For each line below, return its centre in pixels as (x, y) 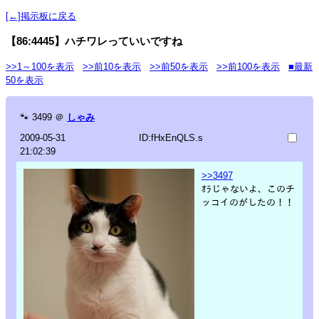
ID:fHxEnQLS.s (171, 137)
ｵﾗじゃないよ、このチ (248, 189)
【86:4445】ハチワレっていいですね (94, 41)
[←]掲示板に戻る (41, 16)
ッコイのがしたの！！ (248, 202)
